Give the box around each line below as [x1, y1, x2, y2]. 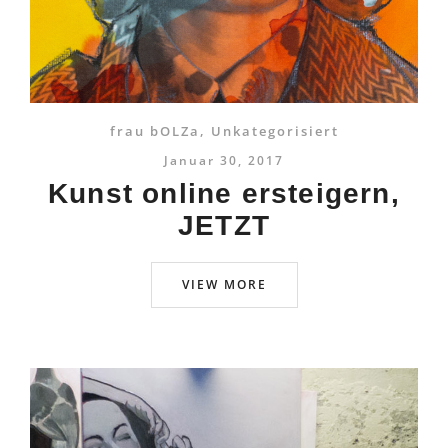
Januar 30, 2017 [164, 152, 284, 169]
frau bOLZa [109, 122, 200, 140]
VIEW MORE [181, 276, 267, 293]
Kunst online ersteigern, [48, 178, 400, 209]
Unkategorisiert [210, 122, 339, 140]
